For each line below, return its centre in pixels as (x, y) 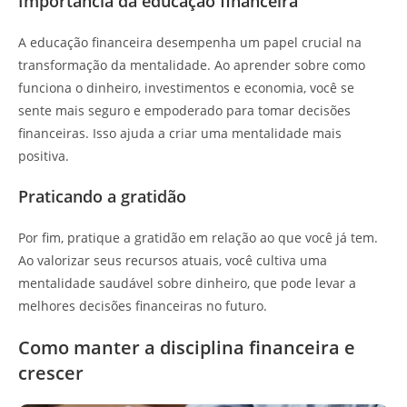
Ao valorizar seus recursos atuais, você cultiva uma (173, 260)
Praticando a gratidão (102, 196)
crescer (51, 373)
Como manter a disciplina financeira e (187, 347)
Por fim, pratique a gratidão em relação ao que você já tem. (198, 238)
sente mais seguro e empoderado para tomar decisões (184, 110)
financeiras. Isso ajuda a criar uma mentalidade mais (180, 133)
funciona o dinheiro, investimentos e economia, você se (186, 88)
